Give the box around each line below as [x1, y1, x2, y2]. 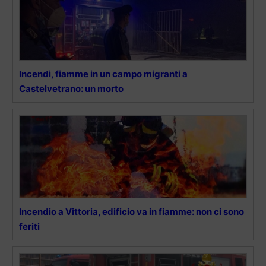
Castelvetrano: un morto [19, 83, 123, 94]
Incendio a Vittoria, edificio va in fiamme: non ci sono [19, 205, 244, 217]
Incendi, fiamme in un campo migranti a [19, 68, 188, 80]
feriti [19, 220, 40, 232]
